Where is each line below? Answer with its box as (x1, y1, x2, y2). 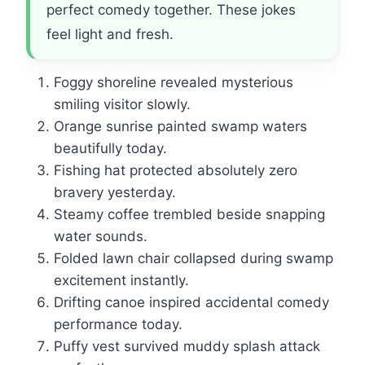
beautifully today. (54, 140, 167, 157)
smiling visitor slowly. (54, 96, 191, 113)
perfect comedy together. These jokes (46, 2, 296, 19)
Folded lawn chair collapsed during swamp (54, 250, 333, 267)
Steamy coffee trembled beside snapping (54, 206, 325, 223)
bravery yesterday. (54, 184, 176, 201)
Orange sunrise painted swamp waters (54, 118, 307, 135)
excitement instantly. (54, 272, 189, 289)
